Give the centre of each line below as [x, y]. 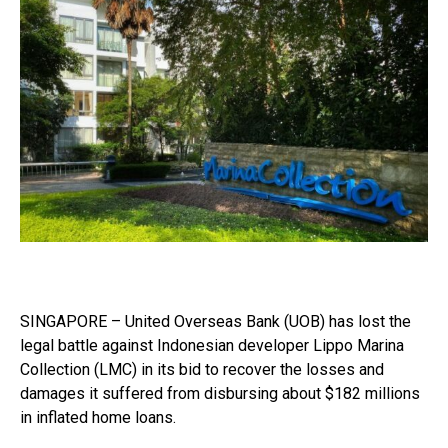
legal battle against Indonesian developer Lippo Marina [212, 345]
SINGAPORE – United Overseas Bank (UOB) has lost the [215, 321]
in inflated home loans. [98, 417]
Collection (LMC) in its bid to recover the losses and [202, 369]
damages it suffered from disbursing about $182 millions [220, 393]
